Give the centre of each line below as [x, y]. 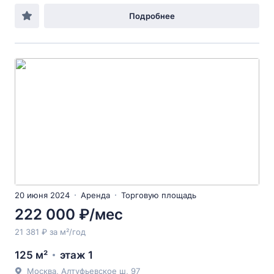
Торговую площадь [159, 195]
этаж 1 [76, 255]
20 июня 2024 [42, 195]
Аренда [95, 195]
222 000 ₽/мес [69, 214]
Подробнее [152, 16]
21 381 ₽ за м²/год [50, 232]
